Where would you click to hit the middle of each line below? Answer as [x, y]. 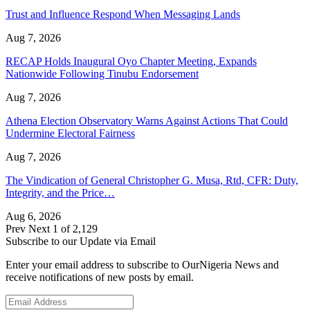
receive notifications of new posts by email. [100, 277]
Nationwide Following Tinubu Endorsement [102, 73]
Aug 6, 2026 [33, 216]
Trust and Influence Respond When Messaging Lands [123, 14]
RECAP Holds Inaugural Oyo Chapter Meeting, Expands [131, 61]
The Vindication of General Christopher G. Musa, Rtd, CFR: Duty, [152, 180]
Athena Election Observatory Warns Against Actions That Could [147, 120]
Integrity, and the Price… [60, 192]
